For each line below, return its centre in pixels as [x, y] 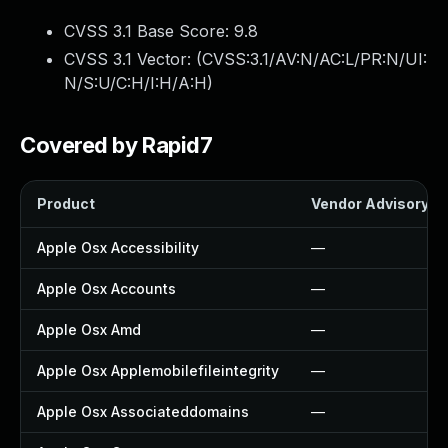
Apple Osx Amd [89, 329]
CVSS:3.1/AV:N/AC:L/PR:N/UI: [314, 59]
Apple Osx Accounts [106, 288]
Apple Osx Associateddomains [143, 411]
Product [66, 203]
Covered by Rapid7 [116, 145]
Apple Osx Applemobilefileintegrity [158, 370]
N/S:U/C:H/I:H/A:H [135, 83]
